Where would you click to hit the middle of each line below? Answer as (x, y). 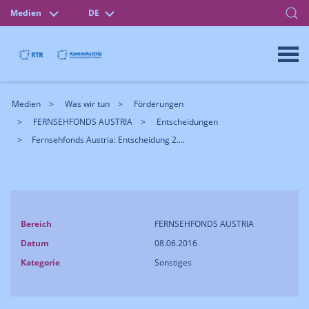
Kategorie (40, 262)
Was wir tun (87, 104)
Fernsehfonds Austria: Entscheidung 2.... (108, 140)
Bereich (36, 224)
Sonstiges (173, 262)
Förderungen (159, 104)
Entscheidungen (187, 122)
